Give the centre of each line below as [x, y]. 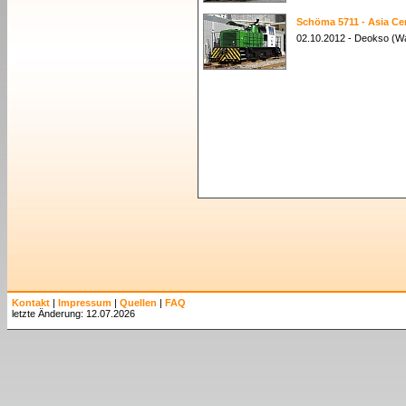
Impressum [85, 303]
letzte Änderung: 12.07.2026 [73, 314]
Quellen [138, 303]
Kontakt [31, 303]
